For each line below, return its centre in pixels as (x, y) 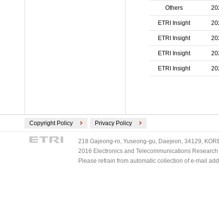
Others (174, 8)
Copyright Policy (51, 123)
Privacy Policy (113, 123)
